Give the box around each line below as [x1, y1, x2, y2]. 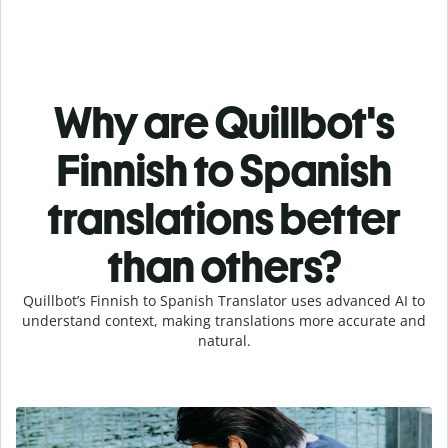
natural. [197, 330, 251, 350]
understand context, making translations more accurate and [22, 310, 426, 330]
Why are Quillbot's [53, 95, 395, 149]
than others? [107, 239, 341, 293]
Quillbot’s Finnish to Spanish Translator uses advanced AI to [23, 290, 425, 310]
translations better [47, 191, 401, 245]
